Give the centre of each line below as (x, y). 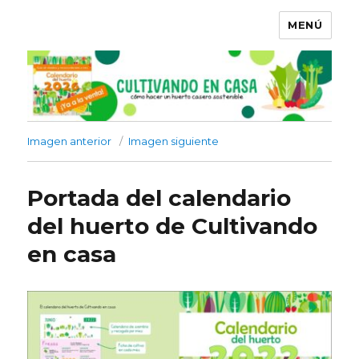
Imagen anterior (70, 141)
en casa (72, 254)
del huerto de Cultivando (173, 226)
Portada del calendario (159, 198)
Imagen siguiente (174, 141)
